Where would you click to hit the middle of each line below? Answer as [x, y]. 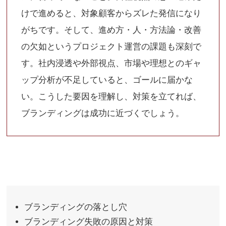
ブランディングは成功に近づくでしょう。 [103, 113]
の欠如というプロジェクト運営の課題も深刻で [111, 46]
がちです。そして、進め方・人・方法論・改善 [111, 30]
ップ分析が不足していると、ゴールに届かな [107, 80]
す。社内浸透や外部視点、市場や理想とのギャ [111, 63]
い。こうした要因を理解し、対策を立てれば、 [111, 96]
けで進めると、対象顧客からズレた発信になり [111, 13]
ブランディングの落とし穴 [76, 207]
